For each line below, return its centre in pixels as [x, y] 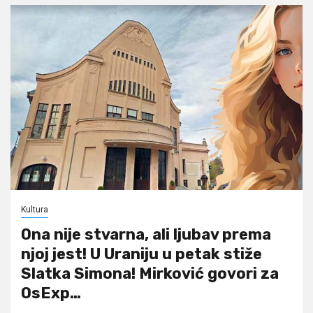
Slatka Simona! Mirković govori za [150, 273]
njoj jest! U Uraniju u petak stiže [141, 254]
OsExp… [51, 293]
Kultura [35, 209]
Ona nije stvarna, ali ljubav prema [146, 234]
